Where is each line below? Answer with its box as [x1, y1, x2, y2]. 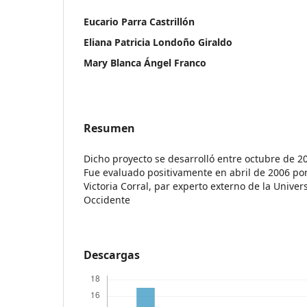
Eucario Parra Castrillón [84, 14, 195, 28]
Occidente [84, 193, 130, 206]
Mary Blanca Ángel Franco [84, 56, 206, 69]
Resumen [84, 120, 135, 136]
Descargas [84, 247, 140, 262]
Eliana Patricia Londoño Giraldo [84, 35, 232, 49]
